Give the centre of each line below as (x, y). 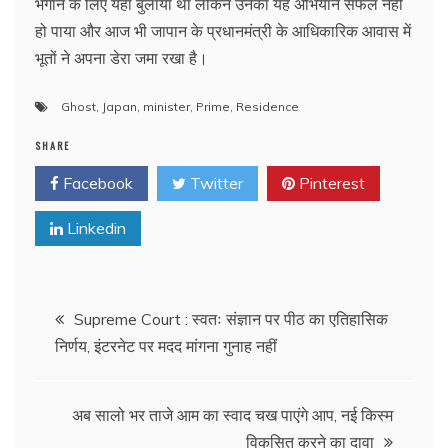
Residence (267, 107)
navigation (95, 366)
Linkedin (94, 228)
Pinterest (330, 183)
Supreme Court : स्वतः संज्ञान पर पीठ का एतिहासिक (231, 319)
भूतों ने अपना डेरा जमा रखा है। (123, 58)
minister (166, 107)
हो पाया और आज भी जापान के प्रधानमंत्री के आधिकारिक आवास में (223, 31)
